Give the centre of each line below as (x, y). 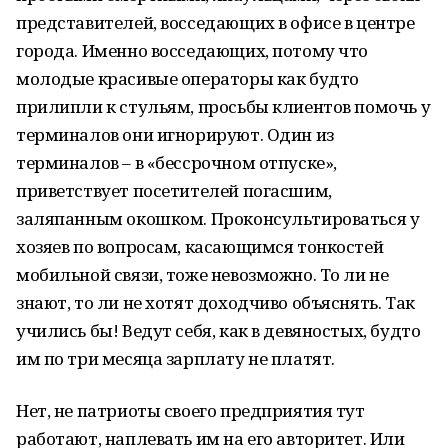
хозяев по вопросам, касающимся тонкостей (200, 246)
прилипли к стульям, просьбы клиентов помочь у (223, 106)
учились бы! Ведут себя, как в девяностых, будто (218, 330)
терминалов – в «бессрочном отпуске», (176, 162)
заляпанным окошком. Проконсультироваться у (218, 218)
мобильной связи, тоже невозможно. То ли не (202, 274)
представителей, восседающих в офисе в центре (215, 22)
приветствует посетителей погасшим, (174, 190)
